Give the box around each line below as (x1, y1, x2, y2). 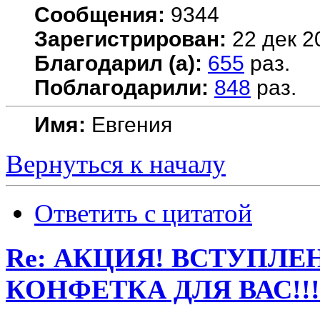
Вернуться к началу (6, 149, 226, 179)
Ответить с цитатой (34, 199, 252, 229)
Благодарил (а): (34, 51, 202, 76)
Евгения (86, 113, 172, 137)
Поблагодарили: (34, 76, 209, 100)
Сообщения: (34, 3, 165, 27)
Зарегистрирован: (34, 27, 226, 51)
